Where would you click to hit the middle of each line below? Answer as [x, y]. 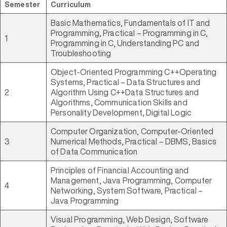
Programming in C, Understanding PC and [125, 43]
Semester [23, 5]
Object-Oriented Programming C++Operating [134, 72]
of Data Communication [95, 152]
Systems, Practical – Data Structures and [126, 82]
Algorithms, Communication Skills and [119, 102]
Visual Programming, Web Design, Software [130, 219]
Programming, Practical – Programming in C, [129, 33]
